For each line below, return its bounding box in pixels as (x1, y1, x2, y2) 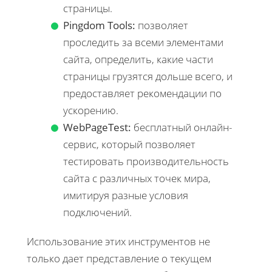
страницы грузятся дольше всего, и (63, 69, 233, 83)
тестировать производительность (63, 154, 229, 168)
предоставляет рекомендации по (63, 86, 222, 100)
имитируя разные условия (63, 188, 188, 202)
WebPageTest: (63, 120, 131, 134)
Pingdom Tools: (63, 18, 135, 32)
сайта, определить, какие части (63, 52, 213, 66)
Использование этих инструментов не (27, 234, 210, 248)
